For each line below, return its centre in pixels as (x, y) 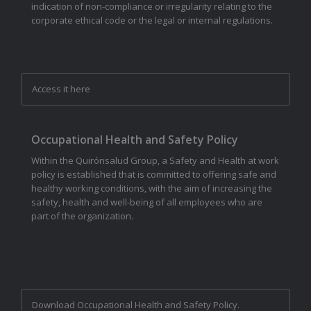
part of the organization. (82, 216)
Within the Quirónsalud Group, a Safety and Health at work (155, 161)
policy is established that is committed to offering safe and (154, 175)
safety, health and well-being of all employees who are (147, 202)
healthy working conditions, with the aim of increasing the (152, 188)
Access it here (61, 89)
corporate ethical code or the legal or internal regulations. (152, 20)
